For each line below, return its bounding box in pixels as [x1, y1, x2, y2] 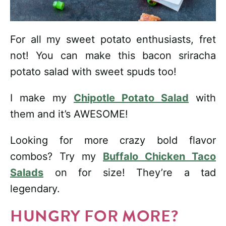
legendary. [10, 183, 60, 195]
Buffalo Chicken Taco [103, 150, 216, 163]
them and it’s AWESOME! [10, 108, 128, 121]
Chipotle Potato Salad [74, 92, 189, 104]
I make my [10, 92, 74, 104]
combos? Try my [10, 150, 103, 163]
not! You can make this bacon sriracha [10, 49, 216, 62]
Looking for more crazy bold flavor [10, 134, 216, 147]
